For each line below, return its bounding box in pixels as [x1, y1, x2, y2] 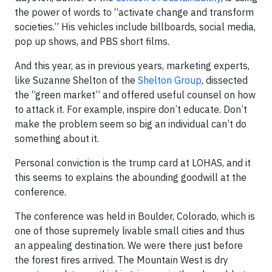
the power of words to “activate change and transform [15, 6, 254, 18]
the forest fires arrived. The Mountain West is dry [15, 254, 228, 266]
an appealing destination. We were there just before [15, 239, 243, 251]
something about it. [15, 132, 99, 144]
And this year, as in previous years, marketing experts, [15, 59, 250, 72]
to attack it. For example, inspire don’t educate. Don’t [15, 103, 247, 115]
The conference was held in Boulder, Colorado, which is [15, 210, 255, 222]
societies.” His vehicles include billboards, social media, [15, 21, 256, 33]
